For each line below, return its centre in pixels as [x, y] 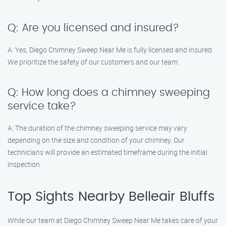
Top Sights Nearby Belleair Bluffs [111, 197]
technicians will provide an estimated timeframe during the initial [107, 152]
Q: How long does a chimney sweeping [109, 93]
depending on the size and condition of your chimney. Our [96, 140]
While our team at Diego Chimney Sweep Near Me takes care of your [113, 220]
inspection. [24, 164]
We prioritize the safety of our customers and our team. [93, 62]
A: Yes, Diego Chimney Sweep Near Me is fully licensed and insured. [110, 50]
